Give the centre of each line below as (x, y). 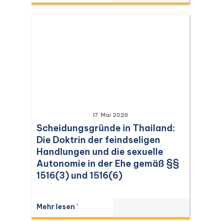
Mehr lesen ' (57, 206)
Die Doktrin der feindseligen (98, 140)
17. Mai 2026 (110, 115)
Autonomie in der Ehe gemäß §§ (108, 164)
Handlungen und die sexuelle (100, 152)
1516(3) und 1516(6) (79, 175)
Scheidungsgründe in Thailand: (106, 128)
